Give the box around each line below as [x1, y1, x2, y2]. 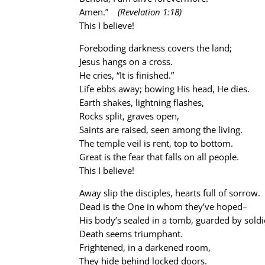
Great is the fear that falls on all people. [79, 151, 240, 163]
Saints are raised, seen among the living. [79, 124, 243, 135]
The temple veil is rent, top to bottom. [79, 137, 234, 149]
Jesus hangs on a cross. [79, 56, 173, 67]
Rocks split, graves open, [79, 110, 180, 122]
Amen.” [79, 6, 116, 18]
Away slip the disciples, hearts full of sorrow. [79, 187, 261, 199]
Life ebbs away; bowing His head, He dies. [79, 83, 250, 95]
